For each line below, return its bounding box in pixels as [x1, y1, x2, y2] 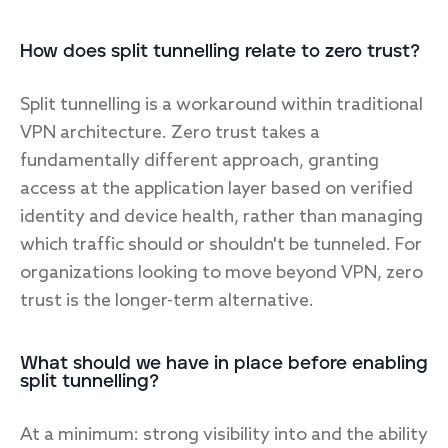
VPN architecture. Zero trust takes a [20, 122, 320, 144]
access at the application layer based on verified [20, 178, 413, 200]
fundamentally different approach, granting [20, 150, 379, 172]
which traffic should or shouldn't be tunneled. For [20, 234, 422, 256]
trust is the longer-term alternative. [20, 290, 314, 312]
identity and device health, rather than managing [20, 206, 423, 228]
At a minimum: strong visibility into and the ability [20, 424, 428, 446]
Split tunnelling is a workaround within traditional [20, 94, 423, 116]
